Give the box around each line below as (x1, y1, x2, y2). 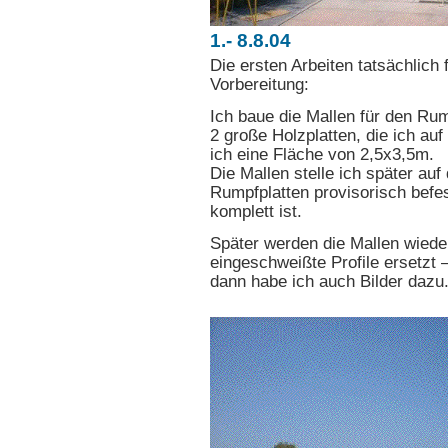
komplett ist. (210, 201, 302, 221)
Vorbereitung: (210, 75, 309, 94)
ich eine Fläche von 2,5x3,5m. (210, 144, 434, 164)
